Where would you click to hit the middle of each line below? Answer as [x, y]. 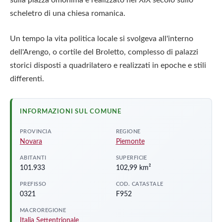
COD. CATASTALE [139, 184]
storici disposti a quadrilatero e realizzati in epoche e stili [108, 66]
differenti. [27, 79]
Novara [31, 141]
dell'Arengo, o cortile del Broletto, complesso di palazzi [104, 52]
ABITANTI [33, 158]
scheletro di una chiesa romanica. [68, 13]
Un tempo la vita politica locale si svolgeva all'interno [102, 39]
